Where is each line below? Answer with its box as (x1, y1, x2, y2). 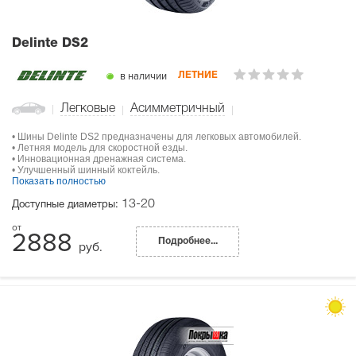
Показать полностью (12, 176, 106, 188)
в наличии (118, 69, 167, 83)
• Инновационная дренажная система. (12, 153, 186, 165)
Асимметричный (130, 103, 225, 115)
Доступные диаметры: (12, 200, 122, 211)
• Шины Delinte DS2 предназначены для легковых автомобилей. (12, 131, 301, 143)
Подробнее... (157, 237, 218, 246)
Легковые (60, 103, 115, 115)
